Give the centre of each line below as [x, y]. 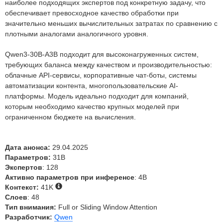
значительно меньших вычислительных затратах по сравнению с [111, 23]
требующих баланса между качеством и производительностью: [109, 65]
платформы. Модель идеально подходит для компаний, [97, 96]
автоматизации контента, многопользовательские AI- [92, 86]
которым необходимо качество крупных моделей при [92, 107]
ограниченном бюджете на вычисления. [70, 117]
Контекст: [22, 187]
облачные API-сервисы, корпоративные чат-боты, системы [101, 75]
